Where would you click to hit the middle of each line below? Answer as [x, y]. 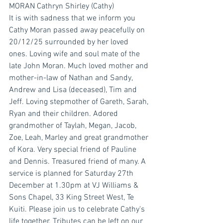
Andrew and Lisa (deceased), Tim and [74, 90]
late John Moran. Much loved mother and [80, 66]
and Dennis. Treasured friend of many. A [78, 162]
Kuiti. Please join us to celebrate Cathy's [78, 210]
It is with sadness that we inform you [73, 19]
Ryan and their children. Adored [64, 114]
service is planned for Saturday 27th [72, 174]
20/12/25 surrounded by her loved [70, 43]
